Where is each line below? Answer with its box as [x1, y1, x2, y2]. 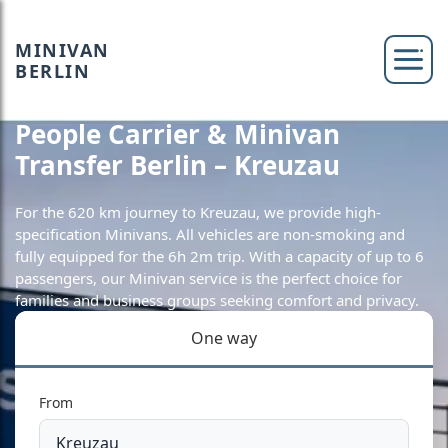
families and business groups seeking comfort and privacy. [15, 290, 419, 310]
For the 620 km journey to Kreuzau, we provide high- [15, 202, 381, 222]
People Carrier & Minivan [15, 116, 340, 152]
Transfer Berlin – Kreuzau [15, 147, 340, 183]
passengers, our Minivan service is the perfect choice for [15, 268, 402, 288]
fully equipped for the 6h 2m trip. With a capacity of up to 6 [15, 246, 424, 266]
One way [191, 327, 257, 349]
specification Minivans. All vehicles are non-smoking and [15, 224, 405, 244]
